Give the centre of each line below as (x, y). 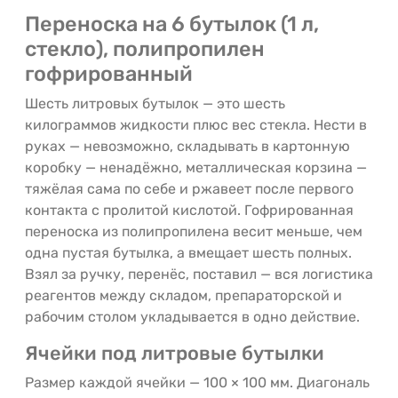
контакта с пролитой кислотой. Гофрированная (189, 210)
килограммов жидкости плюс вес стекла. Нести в (196, 124)
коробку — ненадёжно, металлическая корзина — (196, 167)
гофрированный (109, 73)
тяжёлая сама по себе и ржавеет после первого (189, 188)
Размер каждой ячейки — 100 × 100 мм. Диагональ (197, 382)
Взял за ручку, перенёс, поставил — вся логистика (199, 274)
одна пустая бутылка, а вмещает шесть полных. (188, 252)
